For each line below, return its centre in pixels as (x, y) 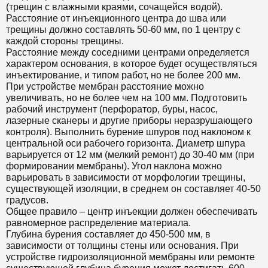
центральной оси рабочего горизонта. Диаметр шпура (126, 144)
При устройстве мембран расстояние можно (105, 87)
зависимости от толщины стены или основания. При (122, 246)
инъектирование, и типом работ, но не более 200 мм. (123, 75)
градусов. (27, 200)
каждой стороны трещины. (65, 41)
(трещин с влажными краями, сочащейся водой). (114, 7)
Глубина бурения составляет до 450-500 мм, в (108, 234)
